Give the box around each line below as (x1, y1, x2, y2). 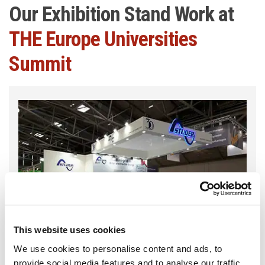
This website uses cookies (14, 225, 126, 235)
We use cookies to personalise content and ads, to (14, 243, 222, 254)
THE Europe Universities (9, 27, 197, 51)
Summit (9, 51, 71, 76)
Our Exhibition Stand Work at (9, 2, 234, 27)
